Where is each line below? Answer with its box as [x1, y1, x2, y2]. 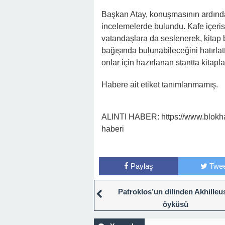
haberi [101, 125, 124, 134]
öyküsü [163, 200, 188, 209]
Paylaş [130, 162, 153, 171]
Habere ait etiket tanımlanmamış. [101, 80, 218, 89]
